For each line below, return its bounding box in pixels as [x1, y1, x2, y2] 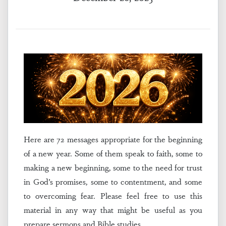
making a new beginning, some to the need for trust [24, 161, 202, 174]
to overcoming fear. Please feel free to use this [24, 190, 202, 202]
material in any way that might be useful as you [24, 204, 202, 216]
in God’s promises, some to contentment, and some [24, 176, 202, 188]
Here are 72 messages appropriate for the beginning [24, 133, 202, 145]
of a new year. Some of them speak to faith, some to [24, 147, 202, 159]
